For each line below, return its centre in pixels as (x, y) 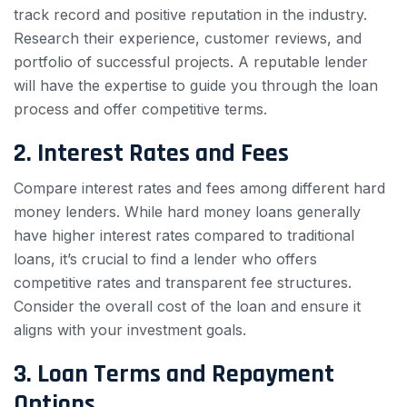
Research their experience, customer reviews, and (188, 39)
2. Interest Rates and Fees (151, 154)
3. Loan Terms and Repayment (174, 375)
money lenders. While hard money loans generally (187, 212)
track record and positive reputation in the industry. (190, 15)
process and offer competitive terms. (140, 109)
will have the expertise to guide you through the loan (196, 86)
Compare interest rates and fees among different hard (199, 189)
